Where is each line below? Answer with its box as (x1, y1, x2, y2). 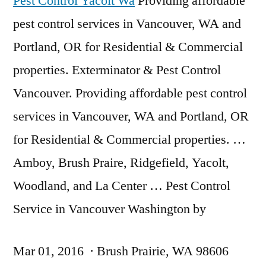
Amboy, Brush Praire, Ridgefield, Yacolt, (13, 154, 229, 171)
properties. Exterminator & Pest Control (13, 62, 221, 78)
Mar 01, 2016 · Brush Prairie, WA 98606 (13, 243, 229, 259)
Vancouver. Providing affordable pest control (13, 85, 247, 102)
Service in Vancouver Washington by (13, 201, 206, 217)
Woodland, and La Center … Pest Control (13, 178, 230, 194)
